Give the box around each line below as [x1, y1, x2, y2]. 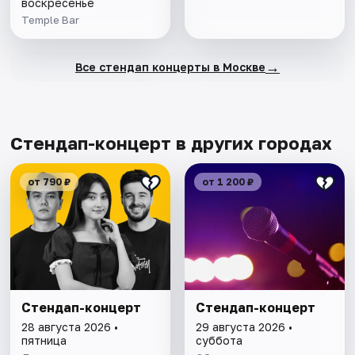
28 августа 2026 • [21, 320, 119, 334]
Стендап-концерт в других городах [10, 132, 333, 155]
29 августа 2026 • [195, 320, 292, 334]
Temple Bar [21, 13, 80, 27]
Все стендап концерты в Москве [74, 59, 265, 74]
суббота [195, 334, 242, 348]
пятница [21, 334, 67, 348]
